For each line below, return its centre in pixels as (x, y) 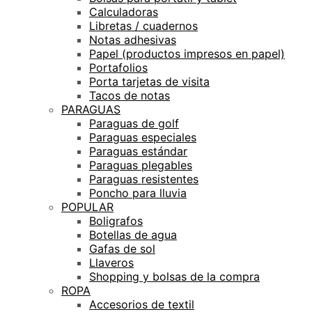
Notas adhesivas (133, 39)
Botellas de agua (133, 234)
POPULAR (87, 206)
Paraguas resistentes (144, 179)
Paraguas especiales (143, 137)
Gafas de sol (122, 248)
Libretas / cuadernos (143, 25)
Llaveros (111, 262)
